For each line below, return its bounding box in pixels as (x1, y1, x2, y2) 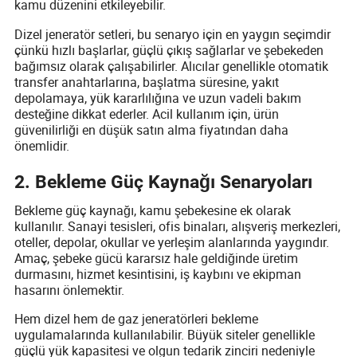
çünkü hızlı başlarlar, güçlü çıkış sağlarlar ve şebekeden (14, 41, 324, 59)
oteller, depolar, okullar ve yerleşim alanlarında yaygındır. (14, 233, 330, 251)
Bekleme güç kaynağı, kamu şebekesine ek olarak (14, 201, 292, 219)
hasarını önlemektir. (14, 280, 125, 299)
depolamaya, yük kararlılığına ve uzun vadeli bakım (14, 88, 302, 107)
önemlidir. (14, 136, 70, 155)
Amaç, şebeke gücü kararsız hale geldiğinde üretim (14, 249, 299, 267)
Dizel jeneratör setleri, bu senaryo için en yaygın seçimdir (14, 25, 331, 43)
